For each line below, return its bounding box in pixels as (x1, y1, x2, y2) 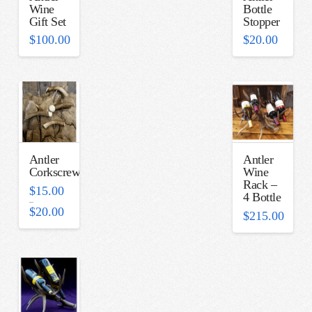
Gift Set (29, 14, 66, 29)
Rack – (243, 178, 277, 192)
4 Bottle (243, 190, 281, 205)
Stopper (243, 14, 280, 29)
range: (63, 212, 84, 222)
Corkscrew (29, 165, 81, 180)
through (63, 228, 89, 239)
